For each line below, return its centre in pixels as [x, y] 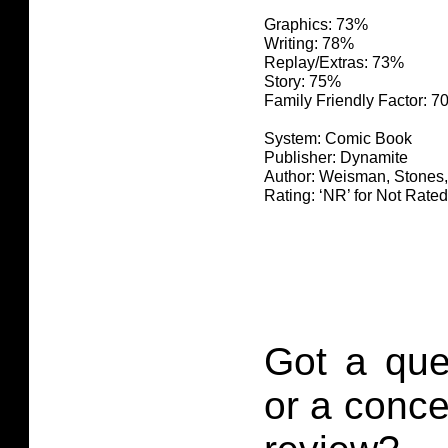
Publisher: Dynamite [336, 158]
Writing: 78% [309, 44]
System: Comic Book [338, 139]
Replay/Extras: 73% [334, 63]
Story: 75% [302, 82]
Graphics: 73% [316, 25]
